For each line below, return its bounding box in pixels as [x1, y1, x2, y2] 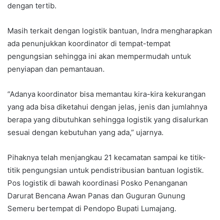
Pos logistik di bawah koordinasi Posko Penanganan [7, 178, 188, 188]
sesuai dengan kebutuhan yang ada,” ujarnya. [7, 128, 164, 137]
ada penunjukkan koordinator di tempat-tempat [7, 39, 170, 48]
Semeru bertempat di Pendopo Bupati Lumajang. [7, 204, 176, 213]
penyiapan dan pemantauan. [7, 64, 105, 74]
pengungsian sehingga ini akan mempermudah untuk [7, 52, 191, 61]
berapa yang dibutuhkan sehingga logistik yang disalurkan [7, 115, 208, 124]
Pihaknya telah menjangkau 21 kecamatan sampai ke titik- [7, 153, 206, 162]
